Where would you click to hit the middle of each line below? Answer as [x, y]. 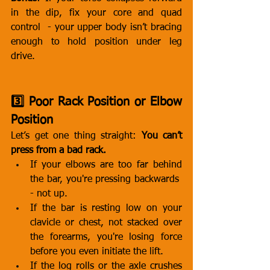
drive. [23, 57]
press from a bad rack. [58, 151]
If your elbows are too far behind [106, 165]
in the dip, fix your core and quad [96, 13]
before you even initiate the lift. [97, 252]
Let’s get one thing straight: [76, 136]
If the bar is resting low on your [106, 209]
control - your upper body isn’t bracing [96, 28]
